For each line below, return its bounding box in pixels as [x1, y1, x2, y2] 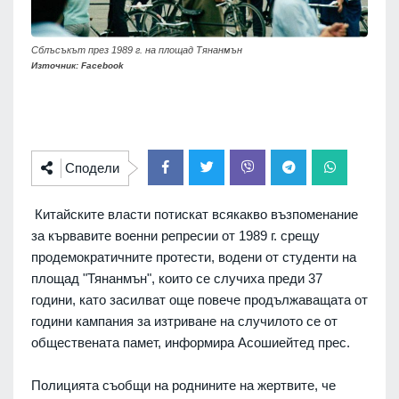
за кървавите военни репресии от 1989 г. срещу [31, 228, 320, 244]
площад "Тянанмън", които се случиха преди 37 [31, 271, 322, 287]
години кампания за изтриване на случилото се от [31, 313, 338, 330]
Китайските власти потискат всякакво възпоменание [31, 207, 358, 223]
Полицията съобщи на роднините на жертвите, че [31, 378, 336, 394]
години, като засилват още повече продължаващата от [31, 292, 368, 308]
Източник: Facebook [31, 61, 124, 71]
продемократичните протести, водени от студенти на [31, 249, 356, 265]
